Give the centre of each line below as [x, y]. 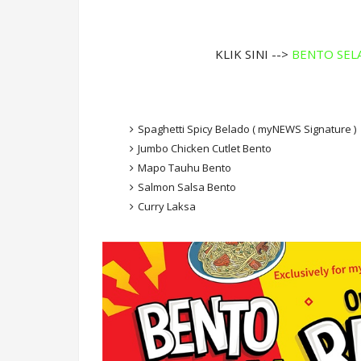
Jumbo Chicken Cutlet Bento [204, 149]
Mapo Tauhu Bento [184, 168]
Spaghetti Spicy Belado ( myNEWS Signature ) [247, 129]
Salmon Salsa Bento [187, 187]
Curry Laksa [166, 207]
